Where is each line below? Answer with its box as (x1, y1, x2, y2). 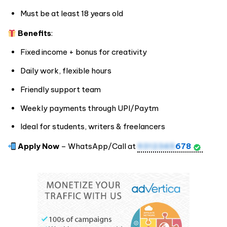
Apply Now (18, 141, 60, 152)
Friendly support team (20, 84, 101, 94)
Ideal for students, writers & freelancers (20, 122, 165, 132)
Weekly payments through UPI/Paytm (20, 103, 159, 113)
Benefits (18, 28, 52, 39)
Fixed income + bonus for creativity (20, 47, 147, 57)
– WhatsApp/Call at (59, 141, 138, 152)
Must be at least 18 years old (20, 9, 123, 19)
